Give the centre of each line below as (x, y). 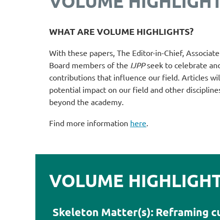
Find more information (90, 123)
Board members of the (90, 65)
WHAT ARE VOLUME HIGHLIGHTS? (122, 31)
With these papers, (83, 53)
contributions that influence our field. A (118, 77)
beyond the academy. (86, 102)
